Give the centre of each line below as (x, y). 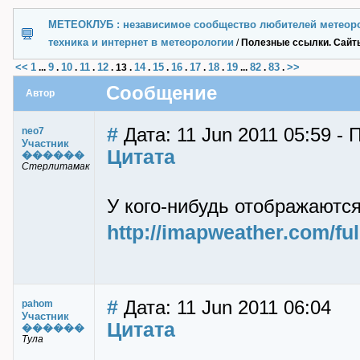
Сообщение (162, 93)
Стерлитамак (56, 166)
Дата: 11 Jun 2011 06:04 (225, 308)
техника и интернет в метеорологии (141, 42)
